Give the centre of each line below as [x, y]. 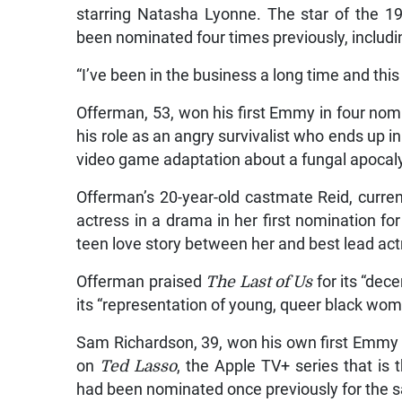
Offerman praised [141, 282]
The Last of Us [259, 282]
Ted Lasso [139, 367]
